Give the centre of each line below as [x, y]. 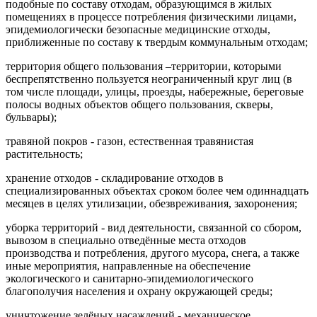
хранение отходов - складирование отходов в [115, 178]
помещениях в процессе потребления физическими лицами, [151, 16]
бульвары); [31, 117]
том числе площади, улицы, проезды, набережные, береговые [155, 91]
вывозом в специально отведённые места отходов [126, 240]
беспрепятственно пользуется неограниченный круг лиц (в [149, 79]
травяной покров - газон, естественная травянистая [129, 141]
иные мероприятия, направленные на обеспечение [128, 265]
